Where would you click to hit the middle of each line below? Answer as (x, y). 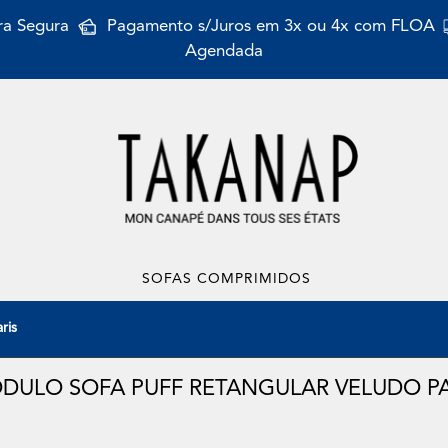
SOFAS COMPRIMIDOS (226, 279)
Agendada (224, 51)
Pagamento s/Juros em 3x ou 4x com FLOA (270, 26)
